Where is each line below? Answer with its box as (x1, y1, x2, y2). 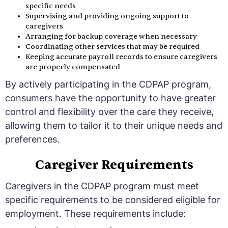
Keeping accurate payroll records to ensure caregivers (25, 52, 217, 61)
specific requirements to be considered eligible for (5, 194, 220, 205)
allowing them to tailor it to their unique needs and (5, 120, 222, 131)
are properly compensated (25, 62, 120, 71)
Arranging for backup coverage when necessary (25, 32, 197, 41)
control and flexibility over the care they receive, (5, 106, 214, 117)
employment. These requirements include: (5, 208, 186, 219)
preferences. (5, 133, 60, 145)
